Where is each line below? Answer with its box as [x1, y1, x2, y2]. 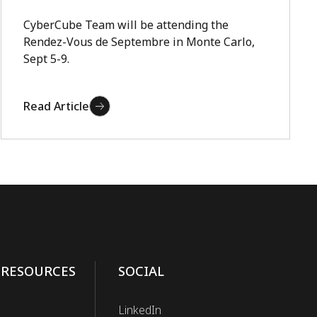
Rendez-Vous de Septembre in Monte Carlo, [23, 34, 255, 50]
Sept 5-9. [23, 51, 69, 67]
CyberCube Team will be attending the [23, 17, 229, 33]
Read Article [23, 98, 89, 114]
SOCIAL [117, 262, 164, 279]
